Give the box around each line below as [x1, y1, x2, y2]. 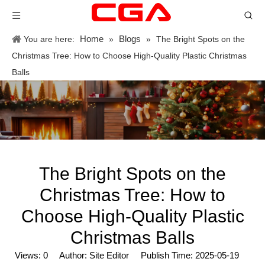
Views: [14, 250, 43, 260]
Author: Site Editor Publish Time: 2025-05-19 [47, 250, 251, 260]
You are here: [24, 34, 75, 44]
